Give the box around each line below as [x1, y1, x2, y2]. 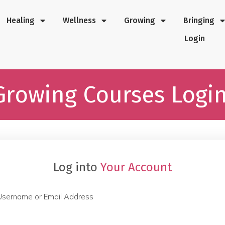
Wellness [62, 16, 96, 25]
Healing [6, 16, 35, 25]
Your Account [100, 160, 172, 174]
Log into [53, 160, 100, 174]
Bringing [183, 16, 214, 25]
